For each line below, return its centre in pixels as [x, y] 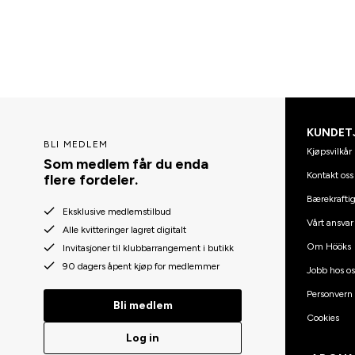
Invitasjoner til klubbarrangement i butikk [148, 248]
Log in [143, 338]
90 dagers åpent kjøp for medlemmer [141, 266]
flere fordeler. [91, 180]
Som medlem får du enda [126, 164]
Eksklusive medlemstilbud [117, 211]
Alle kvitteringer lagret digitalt [124, 229]
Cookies [323, 317]
